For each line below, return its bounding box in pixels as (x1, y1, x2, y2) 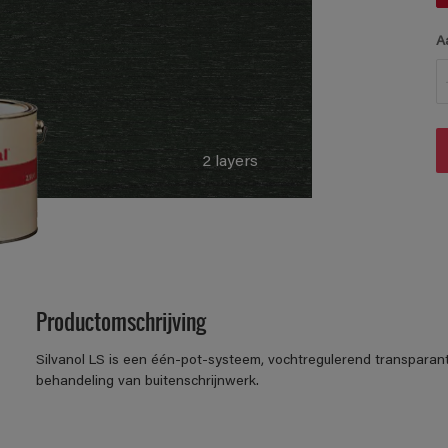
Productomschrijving (35, 301, 206, 341)
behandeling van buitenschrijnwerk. (35, 375, 259, 390)
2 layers (202, 154, 259, 171)
